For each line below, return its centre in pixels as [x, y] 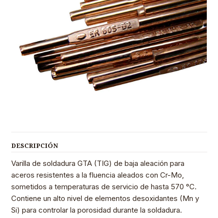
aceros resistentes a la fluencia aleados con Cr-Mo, [97, 175]
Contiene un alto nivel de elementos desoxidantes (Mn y [105, 199]
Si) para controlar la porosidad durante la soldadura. [96, 210]
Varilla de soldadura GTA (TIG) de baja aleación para [98, 163]
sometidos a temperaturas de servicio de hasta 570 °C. [104, 187]
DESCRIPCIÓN [34, 146]
